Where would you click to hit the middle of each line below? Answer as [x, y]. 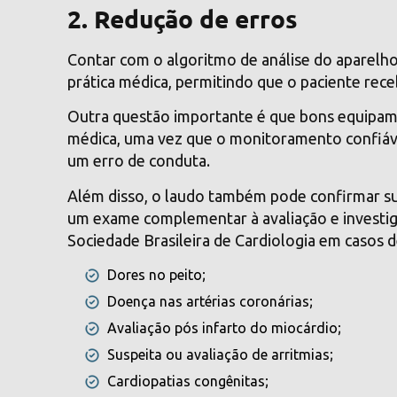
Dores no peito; [157, 274]
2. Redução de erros [183, 18]
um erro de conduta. [139, 161]
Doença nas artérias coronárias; [210, 301]
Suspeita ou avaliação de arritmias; [221, 354]
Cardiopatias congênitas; [188, 381]
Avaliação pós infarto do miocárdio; [225, 327]
